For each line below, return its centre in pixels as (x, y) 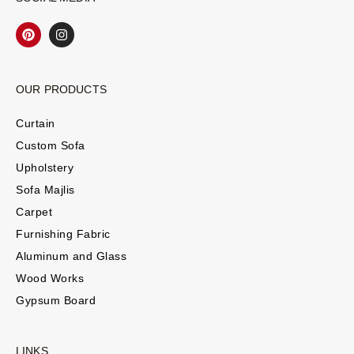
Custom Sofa (51, 145)
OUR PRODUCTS (61, 89)
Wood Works (50, 278)
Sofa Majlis (45, 189)
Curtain (36, 123)
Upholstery (45, 167)
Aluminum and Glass (71, 256)
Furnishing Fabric (63, 233)
